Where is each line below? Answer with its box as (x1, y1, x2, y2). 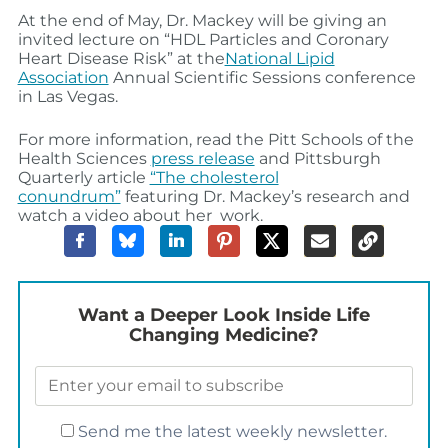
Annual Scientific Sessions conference (108, 67, 416, 87)
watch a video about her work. (17, 205, 263, 225)
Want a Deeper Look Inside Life (77, 303, 370, 326)
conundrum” (17, 186, 121, 206)
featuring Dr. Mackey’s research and (120, 186, 410, 206)
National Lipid (224, 48, 335, 68)
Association (17, 67, 109, 87)
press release (150, 148, 255, 168)
